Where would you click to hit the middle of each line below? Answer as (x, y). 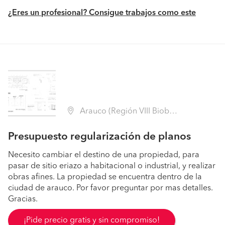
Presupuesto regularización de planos (99, 137)
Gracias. (23, 199)
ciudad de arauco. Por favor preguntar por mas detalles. (110, 188)
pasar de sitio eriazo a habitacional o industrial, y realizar (112, 166)
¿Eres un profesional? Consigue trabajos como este (102, 13)
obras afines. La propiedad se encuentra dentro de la (105, 177)
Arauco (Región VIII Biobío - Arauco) (124, 111)
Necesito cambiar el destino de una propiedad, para (104, 155)
